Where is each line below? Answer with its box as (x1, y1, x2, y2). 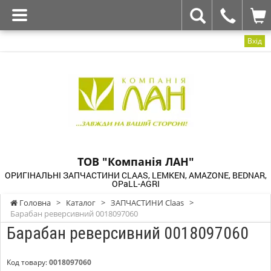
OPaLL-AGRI (111, 178, 160, 189)
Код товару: (7, 257, 49, 267)
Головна (18, 197, 51, 208)
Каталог (66, 197, 96, 208)
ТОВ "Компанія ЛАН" (77, 154, 194, 169)
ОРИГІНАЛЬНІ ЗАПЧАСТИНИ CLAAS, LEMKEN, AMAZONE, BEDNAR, (4, 169, 267, 181)
